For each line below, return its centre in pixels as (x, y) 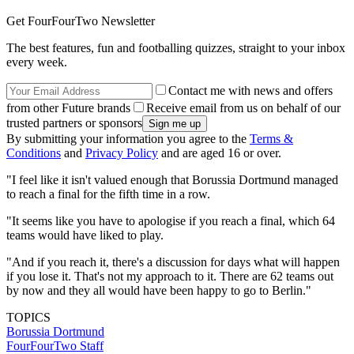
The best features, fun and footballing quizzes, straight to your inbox (176, 48)
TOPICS (28, 318)
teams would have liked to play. (85, 235)
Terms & (271, 139)
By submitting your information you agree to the (128, 139)
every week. (37, 62)
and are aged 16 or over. (220, 153)
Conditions (34, 153)
